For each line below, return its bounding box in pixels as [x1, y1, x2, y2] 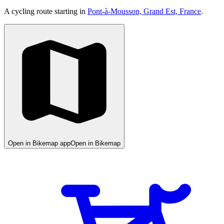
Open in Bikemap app [8, 139, 70, 147]
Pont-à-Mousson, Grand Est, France [87, 6, 201, 15]
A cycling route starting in [4, 6, 87, 15]
